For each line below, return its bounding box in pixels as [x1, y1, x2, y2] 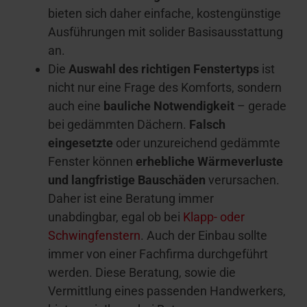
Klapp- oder [183, 210, 245, 225]
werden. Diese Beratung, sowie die [48, 265, 236, 280]
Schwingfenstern [48, 228, 140, 243]
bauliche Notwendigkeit [103, 99, 234, 114]
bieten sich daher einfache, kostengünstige [48, 6, 281, 21]
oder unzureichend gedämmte [113, 136, 280, 151]
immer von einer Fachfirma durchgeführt [48, 247, 268, 262]
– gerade [234, 99, 286, 114]
